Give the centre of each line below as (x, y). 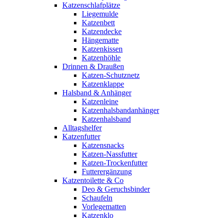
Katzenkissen (102, 49)
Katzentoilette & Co (93, 180)
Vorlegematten (104, 207)
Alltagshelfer (82, 128)
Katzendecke (102, 31)
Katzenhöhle (101, 58)
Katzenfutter (81, 136)
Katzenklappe (103, 84)
